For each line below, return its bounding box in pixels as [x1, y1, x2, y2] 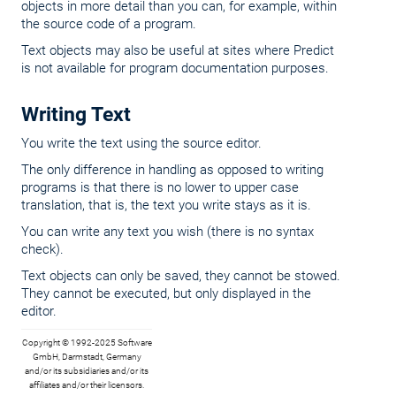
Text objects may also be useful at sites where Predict [21, 42, 334, 58]
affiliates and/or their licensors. [29, 380, 144, 390]
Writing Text [21, 102, 131, 126]
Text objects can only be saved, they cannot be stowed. [21, 268, 340, 284]
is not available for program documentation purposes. [21, 60, 329, 76]
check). [21, 241, 64, 257]
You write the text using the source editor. [21, 135, 262, 151]
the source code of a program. [21, 16, 196, 32]
